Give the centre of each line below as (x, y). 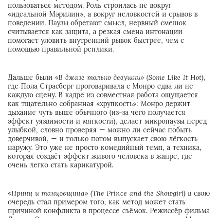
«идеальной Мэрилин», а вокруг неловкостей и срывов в (103, 14)
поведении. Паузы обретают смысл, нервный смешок (97, 23)
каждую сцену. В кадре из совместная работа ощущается (103, 95)
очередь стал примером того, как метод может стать (97, 202)
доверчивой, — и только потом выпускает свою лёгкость (103, 138)
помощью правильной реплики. (61, 49)
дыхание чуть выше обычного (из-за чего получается (97, 112)
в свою (198, 193)
